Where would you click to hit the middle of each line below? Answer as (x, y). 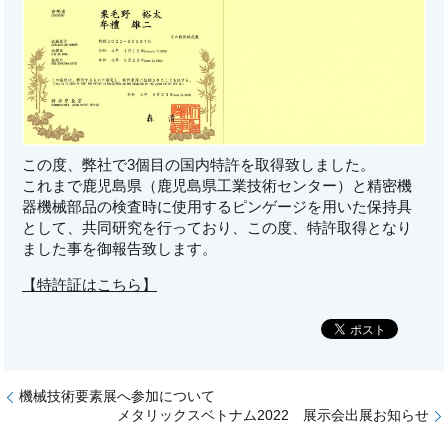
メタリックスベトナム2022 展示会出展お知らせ (272, 415)
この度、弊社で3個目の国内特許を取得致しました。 (199, 164)
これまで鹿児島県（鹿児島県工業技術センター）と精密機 (217, 185)
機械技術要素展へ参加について (117, 396)
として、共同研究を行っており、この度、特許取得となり (217, 227)
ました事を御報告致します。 (120, 248)
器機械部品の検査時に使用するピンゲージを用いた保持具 (217, 206)
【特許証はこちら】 (90, 284)
